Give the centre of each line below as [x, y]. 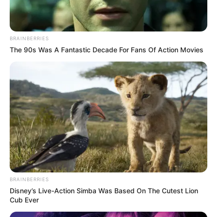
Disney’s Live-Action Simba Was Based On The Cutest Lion [104, 191]
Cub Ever [24, 200]
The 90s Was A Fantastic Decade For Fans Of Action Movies [107, 49]
